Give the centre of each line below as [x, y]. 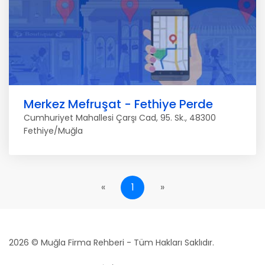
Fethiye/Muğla [53, 131]
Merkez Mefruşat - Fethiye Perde [118, 104]
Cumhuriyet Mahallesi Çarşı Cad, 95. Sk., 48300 [120, 118]
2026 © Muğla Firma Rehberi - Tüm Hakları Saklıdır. [112, 243]
